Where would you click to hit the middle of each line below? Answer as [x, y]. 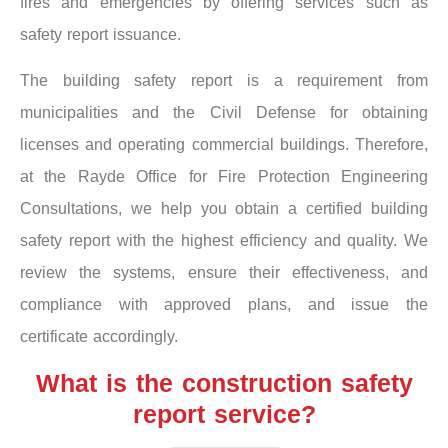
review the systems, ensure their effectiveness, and [224, 273]
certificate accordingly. [99, 337]
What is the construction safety [224, 383]
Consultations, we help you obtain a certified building [224, 209]
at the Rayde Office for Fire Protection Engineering [224, 177]
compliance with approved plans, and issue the [224, 305]
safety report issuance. [100, 34]
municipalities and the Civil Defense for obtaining [224, 113]
